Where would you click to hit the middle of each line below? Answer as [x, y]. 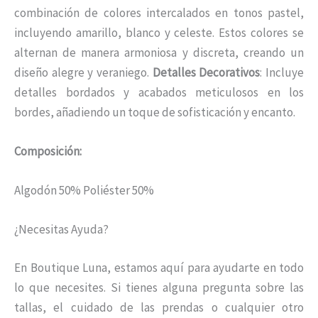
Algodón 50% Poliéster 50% [84, 191]
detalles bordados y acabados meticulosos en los [159, 92]
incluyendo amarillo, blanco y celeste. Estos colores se [159, 32]
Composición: [49, 151]
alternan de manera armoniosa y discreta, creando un [159, 52]
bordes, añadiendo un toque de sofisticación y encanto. [155, 112]
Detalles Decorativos [206, 72]
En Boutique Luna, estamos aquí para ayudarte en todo [159, 267]
